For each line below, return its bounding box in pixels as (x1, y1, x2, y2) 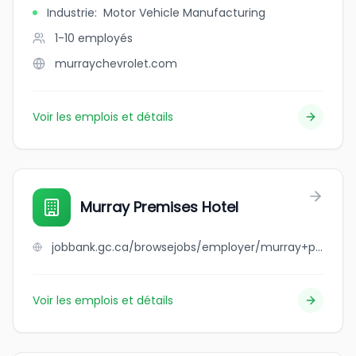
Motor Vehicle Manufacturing (103, 5, 265, 21)
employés (78, 30, 133, 46)
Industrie (47, 5, 95, 21)
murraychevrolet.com (55, 56, 177, 72)
